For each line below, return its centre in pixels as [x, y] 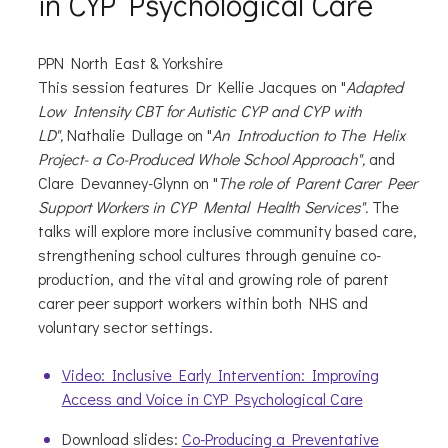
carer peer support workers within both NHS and [202, 303]
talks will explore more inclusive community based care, [227, 231]
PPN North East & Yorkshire [130, 63]
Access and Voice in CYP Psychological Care [212, 399]
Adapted [374, 87]
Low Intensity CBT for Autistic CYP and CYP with [199, 111]
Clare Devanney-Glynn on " [127, 183]
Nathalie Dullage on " [139, 135]
